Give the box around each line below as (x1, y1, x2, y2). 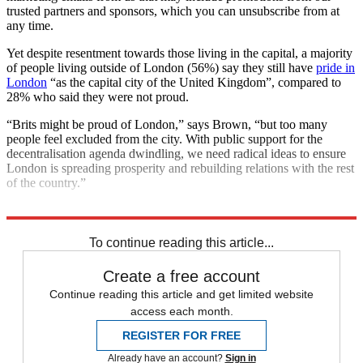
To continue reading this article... (89, 235, 274, 250)
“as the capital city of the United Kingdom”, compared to (47, 75, 341, 89)
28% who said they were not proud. (6, 89, 189, 104)
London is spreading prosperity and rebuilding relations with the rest (6, 160, 354, 175)
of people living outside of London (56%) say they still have (6, 60, 316, 75)
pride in (316, 60, 355, 75)
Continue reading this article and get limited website (49, 287, 314, 301)
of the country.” (6, 175, 86, 190)
